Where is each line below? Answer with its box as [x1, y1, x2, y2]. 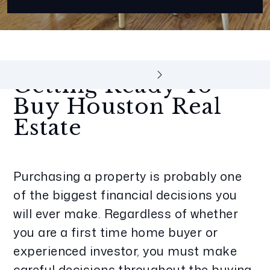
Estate [13, 115, 82, 140]
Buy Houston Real [13, 93, 222, 119]
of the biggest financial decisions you [13, 186, 237, 203]
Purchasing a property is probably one [13, 168, 242, 184]
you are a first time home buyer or [13, 224, 218, 240]
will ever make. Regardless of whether [13, 205, 239, 222]
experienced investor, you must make [13, 242, 237, 259]
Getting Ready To [13, 72, 213, 98]
